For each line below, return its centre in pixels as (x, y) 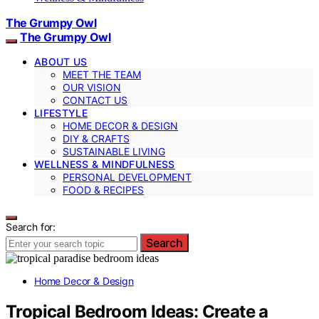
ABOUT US (61, 61)
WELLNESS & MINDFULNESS (105, 164)
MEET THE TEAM (102, 74)
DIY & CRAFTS (96, 138)
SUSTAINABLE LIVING (114, 151)
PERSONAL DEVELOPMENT (127, 177)
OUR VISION (92, 87)
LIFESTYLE (61, 113)
